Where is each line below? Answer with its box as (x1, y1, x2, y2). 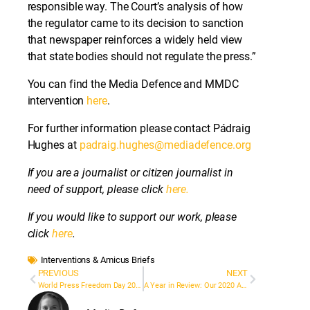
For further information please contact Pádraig (27, 121, 250, 135)
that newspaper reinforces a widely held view (27, 33, 243, 46)
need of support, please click (27, 183, 163, 197)
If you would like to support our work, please (27, 210, 237, 224)
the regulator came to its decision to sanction (27, 16, 244, 30)
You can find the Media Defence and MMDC (27, 77, 239, 91)
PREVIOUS (37, 268, 79, 279)
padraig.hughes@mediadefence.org (79, 138, 251, 152)
